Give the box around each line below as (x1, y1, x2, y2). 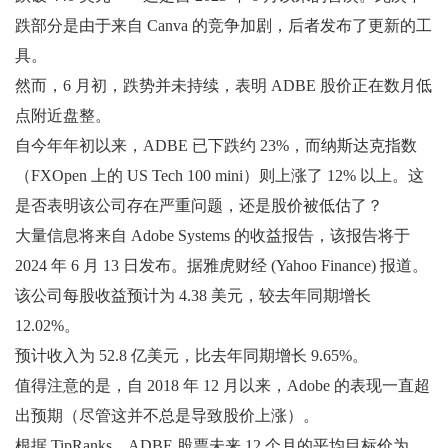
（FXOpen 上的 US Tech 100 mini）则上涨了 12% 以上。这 (15, 166, 424, 184)
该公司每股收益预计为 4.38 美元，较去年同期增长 (15, 286, 371, 304)
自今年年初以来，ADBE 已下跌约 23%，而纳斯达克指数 (15, 136, 417, 154)
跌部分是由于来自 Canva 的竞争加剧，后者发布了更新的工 (15, 16, 432, 34)
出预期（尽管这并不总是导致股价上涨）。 (15, 406, 319, 424)
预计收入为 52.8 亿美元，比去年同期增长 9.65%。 (15, 346, 368, 364)
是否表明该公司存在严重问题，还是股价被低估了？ (15, 196, 383, 214)
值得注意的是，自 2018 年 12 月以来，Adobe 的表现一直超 (15, 376, 430, 394)
